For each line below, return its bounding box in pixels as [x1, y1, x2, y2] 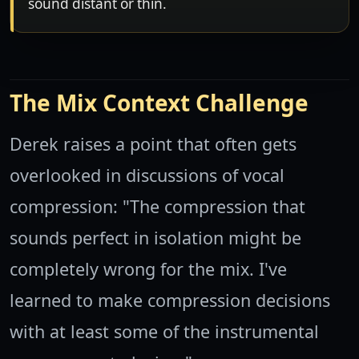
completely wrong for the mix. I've [10, 257, 287, 281]
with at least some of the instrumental [10, 320, 319, 344]
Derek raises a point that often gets [10, 132, 296, 156]
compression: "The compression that [10, 195, 305, 219]
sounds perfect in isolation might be [10, 226, 301, 250]
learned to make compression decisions [10, 288, 330, 313]
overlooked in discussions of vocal [10, 163, 284, 188]
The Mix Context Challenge [10, 87, 309, 119]
